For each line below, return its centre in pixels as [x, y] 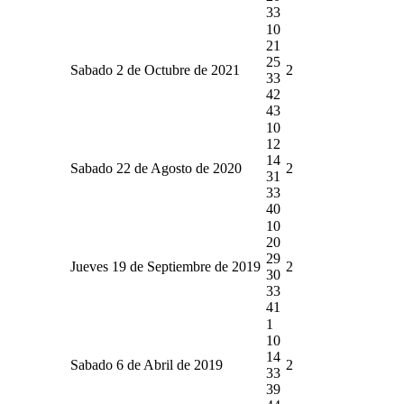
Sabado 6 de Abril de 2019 [147, 364]
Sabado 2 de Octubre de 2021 [155, 69]
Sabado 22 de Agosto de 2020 [156, 168]
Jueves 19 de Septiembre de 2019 [165, 266]
